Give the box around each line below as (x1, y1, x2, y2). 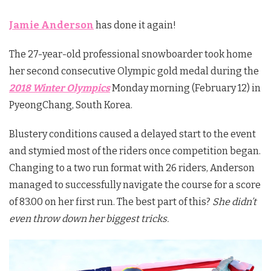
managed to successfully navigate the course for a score (9, 179, 261, 191)
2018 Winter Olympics (9, 82, 110, 94)
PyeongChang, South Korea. (9, 99, 132, 111)
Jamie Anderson (9, 19, 94, 31)
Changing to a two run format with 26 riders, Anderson (9, 162, 255, 174)
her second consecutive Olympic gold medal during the (9, 65, 259, 77)
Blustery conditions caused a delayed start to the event (9, 128, 256, 140)
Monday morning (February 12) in (110, 82, 261, 94)
